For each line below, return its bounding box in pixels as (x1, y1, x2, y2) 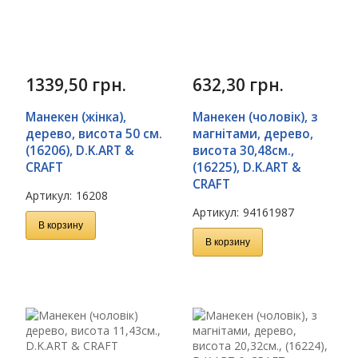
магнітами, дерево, (193, 125, 313, 141)
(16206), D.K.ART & (26, 142, 134, 158)
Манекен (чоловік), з (193, 109, 317, 125)
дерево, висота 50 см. (26, 125, 162, 141)
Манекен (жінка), (26, 109, 126, 125)
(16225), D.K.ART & (193, 159, 301, 175)
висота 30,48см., (193, 142, 294, 158)
